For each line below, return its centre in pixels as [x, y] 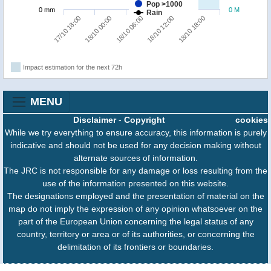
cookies [252, 120]
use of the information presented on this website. [135, 184]
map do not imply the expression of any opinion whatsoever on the [135, 209]
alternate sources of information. [135, 158]
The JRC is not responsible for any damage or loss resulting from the [135, 171]
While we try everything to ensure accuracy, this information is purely [135, 133]
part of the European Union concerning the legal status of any [135, 222]
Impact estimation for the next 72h [73, 67]
